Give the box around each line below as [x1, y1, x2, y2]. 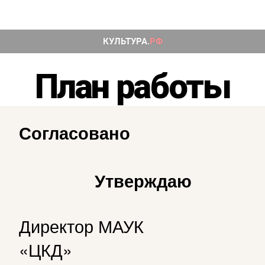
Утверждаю [95, 168, 192, 193]
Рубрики [132, 47, 196, 68]
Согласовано [19, 120, 130, 145]
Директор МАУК [19, 213, 144, 238]
